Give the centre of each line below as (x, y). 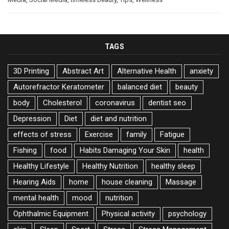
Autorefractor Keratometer (59, 87)
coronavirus (115, 102)
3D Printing (31, 71)
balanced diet (140, 87)
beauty (187, 87)
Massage (181, 182)
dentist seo (167, 102)
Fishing (25, 150)
